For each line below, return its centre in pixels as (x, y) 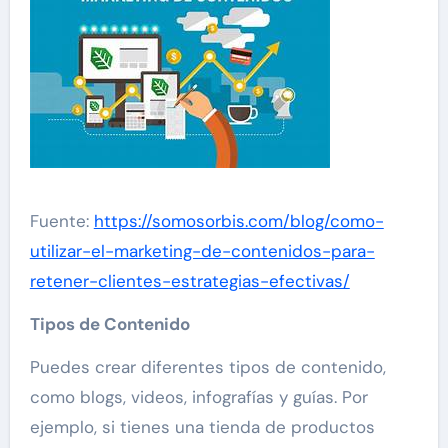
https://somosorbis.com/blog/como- (238, 221)
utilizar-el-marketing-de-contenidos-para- (202, 251)
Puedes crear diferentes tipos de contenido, (207, 367)
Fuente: (61, 221)
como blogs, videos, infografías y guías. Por (198, 397)
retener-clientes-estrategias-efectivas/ (189, 281)
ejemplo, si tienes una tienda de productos (202, 427)
